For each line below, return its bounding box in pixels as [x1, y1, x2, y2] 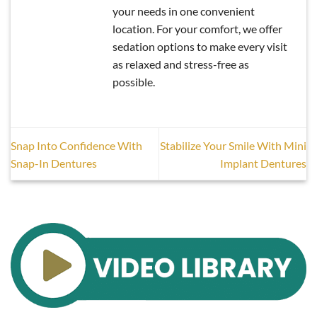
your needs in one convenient [113, 4, 255, 18]
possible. [113, 74, 155, 88]
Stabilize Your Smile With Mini [160, 138, 306, 152]
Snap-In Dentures [11, 156, 97, 170]
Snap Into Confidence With [11, 138, 142, 152]
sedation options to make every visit [113, 39, 287, 53]
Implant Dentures [220, 156, 306, 170]
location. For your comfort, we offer [113, 21, 282, 35]
